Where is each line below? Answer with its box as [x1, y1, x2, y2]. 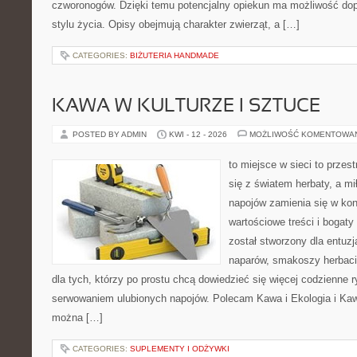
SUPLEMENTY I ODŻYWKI [130, 344, 229, 353]
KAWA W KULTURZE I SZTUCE [52, 98, 320, 116]
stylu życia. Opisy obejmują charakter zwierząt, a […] [52, 18, 300, 30]
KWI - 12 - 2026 [169, 130, 227, 139]
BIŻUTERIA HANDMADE [130, 51, 219, 60]
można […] [52, 312, 103, 324]
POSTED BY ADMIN [73, 130, 149, 139]
